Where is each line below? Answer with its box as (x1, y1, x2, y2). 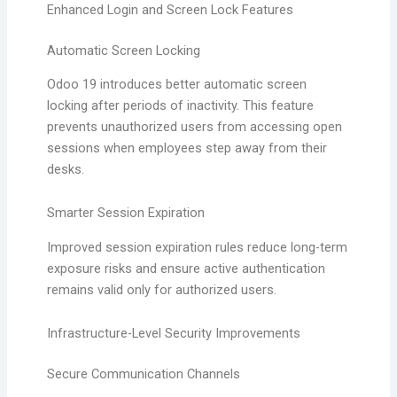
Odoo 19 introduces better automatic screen (46, 75, 307, 92)
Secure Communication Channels (46, 366, 240, 383)
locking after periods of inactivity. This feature (46, 97, 314, 113)
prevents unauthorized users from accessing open (46, 118, 342, 135)
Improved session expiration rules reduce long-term (46, 238, 347, 255)
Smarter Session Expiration (46, 205, 205, 222)
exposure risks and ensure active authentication (46, 260, 325, 276)
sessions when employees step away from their (46, 139, 327, 156)
